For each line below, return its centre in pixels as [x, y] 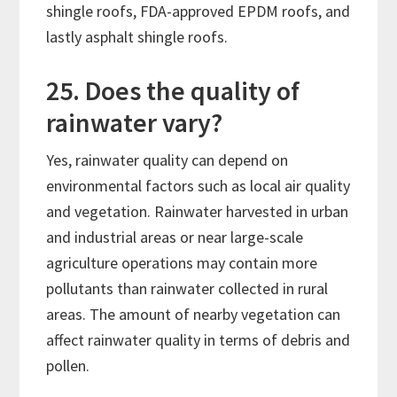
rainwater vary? [137, 123]
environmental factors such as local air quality [198, 186]
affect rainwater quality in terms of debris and [198, 340]
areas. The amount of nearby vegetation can [194, 315]
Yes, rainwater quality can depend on [167, 160]
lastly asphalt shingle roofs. [137, 37]
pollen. [68, 366]
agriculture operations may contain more [182, 263]
